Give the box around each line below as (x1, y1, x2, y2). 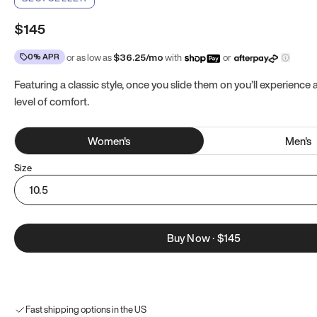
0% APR (28, 51, 59, 62)
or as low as (67, 51, 112, 64)
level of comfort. (14, 93, 89, 109)
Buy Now (166, 230, 210, 246)
